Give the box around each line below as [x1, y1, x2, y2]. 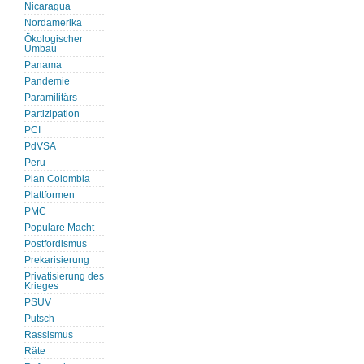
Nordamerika [24, 18, 82, 28]
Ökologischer [24, 34, 83, 45]
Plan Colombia [24, 174, 90, 184]
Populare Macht [24, 223, 94, 233]
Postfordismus [24, 239, 87, 249]
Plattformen [24, 190, 75, 201]
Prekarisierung [24, 255, 89, 266]
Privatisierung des [24, 271, 104, 282]
